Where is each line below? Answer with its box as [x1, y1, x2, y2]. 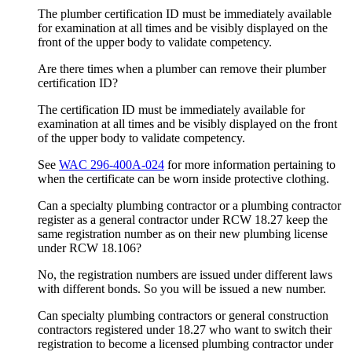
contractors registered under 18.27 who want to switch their [38, 322, 332, 336]
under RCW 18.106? [38, 240, 141, 255]
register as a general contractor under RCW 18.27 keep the [38, 212, 328, 226]
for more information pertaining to [164, 157, 335, 171]
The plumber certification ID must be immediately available [38, 6, 332, 20]
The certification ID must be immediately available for [38, 102, 305, 116]
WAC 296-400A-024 [59, 157, 164, 171]
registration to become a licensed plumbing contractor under [38, 336, 333, 350]
